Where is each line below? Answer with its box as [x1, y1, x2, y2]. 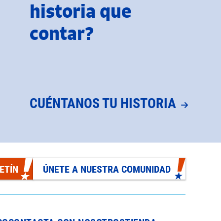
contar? [30, 21, 94, 45]
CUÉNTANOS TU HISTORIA [30, 93, 176, 112]
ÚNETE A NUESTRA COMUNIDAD [43, 162, 171, 175]
